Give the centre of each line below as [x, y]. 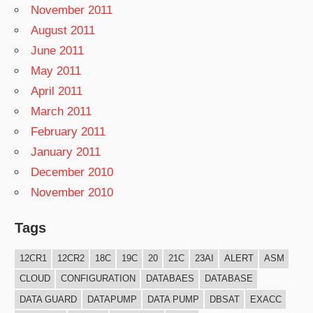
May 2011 [56, 71]
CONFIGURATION [98, 279]
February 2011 [68, 132]
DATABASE [228, 279]
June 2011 [58, 51]
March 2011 [61, 112]
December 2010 [72, 173]
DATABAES [170, 279]
